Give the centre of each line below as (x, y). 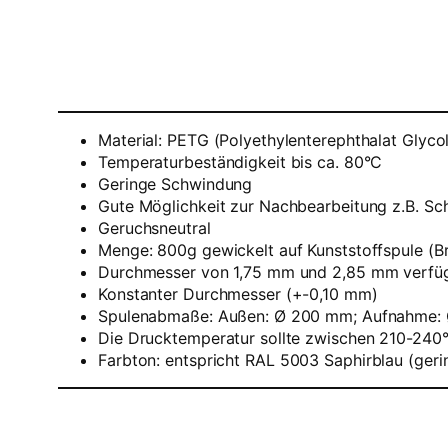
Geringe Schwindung (175, 183)
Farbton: (132, 359)
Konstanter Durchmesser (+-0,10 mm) (238, 293)
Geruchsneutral (154, 227)
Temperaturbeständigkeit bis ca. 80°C (240, 161)
